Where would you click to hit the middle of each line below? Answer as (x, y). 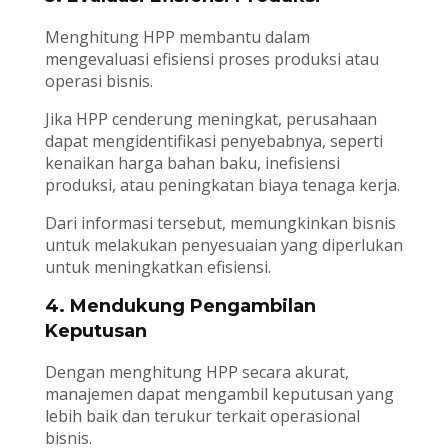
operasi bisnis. (98, 81)
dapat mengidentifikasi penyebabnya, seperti (213, 141)
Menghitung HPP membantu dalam (177, 37)
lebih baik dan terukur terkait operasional (202, 416)
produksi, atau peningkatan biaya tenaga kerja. (222, 185)
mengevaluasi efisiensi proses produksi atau (211, 59)
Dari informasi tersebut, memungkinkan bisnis (220, 223)
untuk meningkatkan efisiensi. (157, 267)
